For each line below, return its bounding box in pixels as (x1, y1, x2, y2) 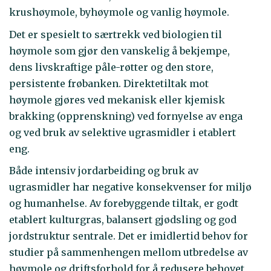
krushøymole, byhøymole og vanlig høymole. (9, 6, 229, 18)
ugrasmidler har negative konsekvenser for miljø (9, 181, 252, 193)
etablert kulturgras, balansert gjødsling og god (9, 214, 237, 226)
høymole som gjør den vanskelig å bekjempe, (9, 44, 230, 57)
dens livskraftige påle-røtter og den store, (9, 60, 214, 73)
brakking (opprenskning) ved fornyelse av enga (9, 109, 243, 122)
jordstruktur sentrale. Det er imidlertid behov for (9, 230, 248, 242)
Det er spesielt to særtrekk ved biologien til (9, 28, 222, 41)
